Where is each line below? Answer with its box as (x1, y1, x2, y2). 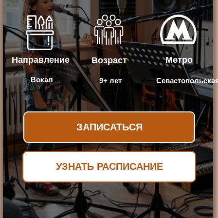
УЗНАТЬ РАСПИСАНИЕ (55, 161, 163, 172)
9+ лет (99, 76, 122, 85)
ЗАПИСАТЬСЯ (76, 122, 143, 132)
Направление (12, 55, 70, 65)
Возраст (91, 55, 127, 65)
